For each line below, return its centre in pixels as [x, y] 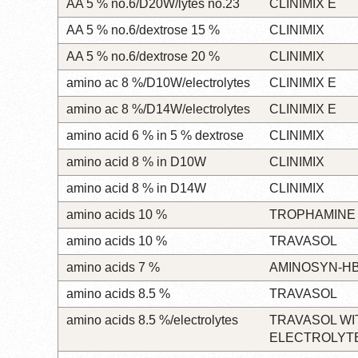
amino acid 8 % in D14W [136, 188]
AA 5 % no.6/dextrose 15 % [143, 30]
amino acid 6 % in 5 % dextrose [155, 135]
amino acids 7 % [113, 267]
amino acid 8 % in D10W [136, 161]
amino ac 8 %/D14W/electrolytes [158, 109]
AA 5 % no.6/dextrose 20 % [143, 56]
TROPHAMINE [312, 214]
